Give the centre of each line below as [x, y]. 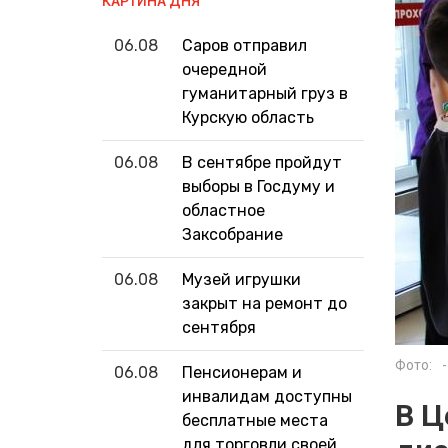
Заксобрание [232, 235]
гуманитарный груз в [265, 94]
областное [223, 211]
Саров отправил [244, 46]
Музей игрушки [241, 280]
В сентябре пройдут [262, 163]
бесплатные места [255, 421]
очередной [224, 70]
